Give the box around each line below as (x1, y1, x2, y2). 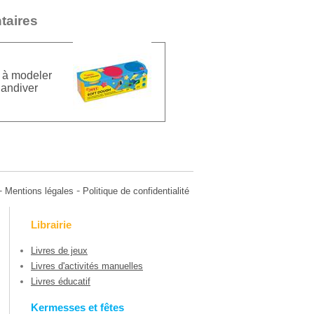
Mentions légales (5, 185, 74, 196)
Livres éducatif (31, 276, 90, 287)
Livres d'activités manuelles (31, 261, 143, 272)
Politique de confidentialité (83, 185, 189, 196)
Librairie (31, 218, 71, 231)
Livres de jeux (31, 245, 88, 257)
